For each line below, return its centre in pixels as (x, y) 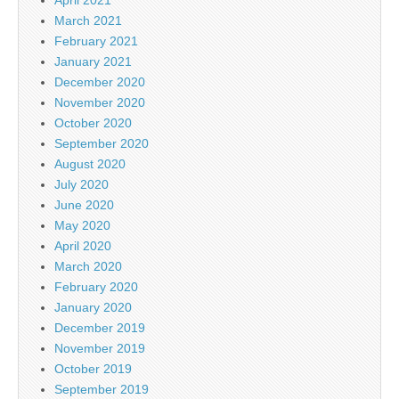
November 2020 (100, 103)
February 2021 (96, 41)
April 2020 (83, 246)
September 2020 (102, 144)
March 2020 (88, 267)
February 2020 (96, 287)
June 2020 (84, 205)
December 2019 (100, 328)
